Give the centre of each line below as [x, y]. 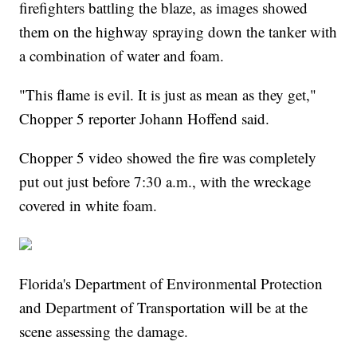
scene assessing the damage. [104, 331]
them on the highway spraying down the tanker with [178, 31]
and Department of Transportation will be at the [164, 307]
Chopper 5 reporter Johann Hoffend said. [145, 118]
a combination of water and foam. [122, 55]
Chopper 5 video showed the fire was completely [168, 157]
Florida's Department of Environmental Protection [171, 283]
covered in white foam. [88, 205]
